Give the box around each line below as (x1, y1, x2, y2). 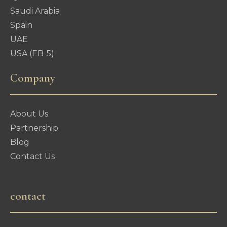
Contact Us (10, 152, 55, 162)
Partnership (10, 123, 58, 133)
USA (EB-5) (10, 49, 54, 59)
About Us (10, 109, 48, 119)
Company (10, 71, 55, 86)
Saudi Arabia (10, 6, 60, 16)
